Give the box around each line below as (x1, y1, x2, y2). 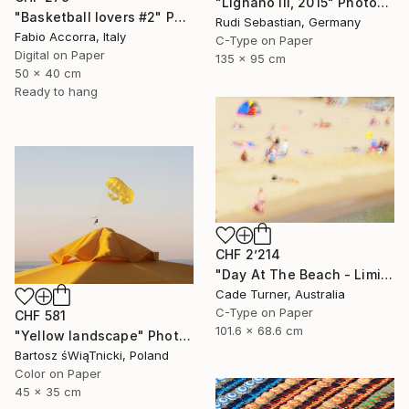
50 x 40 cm (15, 66, 81, 80)
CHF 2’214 (215, 246, 281, 262)
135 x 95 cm (215, 50, 286, 66)
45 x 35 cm (15, 383, 81, 399)
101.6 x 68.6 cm (215, 322, 303, 338)
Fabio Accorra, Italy (15, 29, 126, 44)
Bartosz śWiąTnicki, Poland (15, 347, 169, 362)
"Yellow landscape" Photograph (178, 327, 191, 343)
